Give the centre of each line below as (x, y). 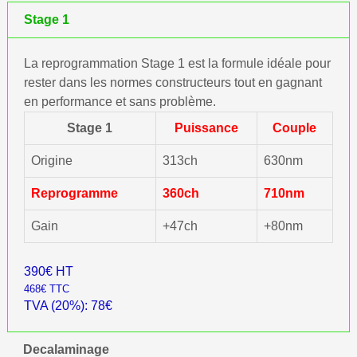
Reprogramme (74, 193)
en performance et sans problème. (120, 102)
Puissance (206, 128)
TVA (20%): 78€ (68, 306)
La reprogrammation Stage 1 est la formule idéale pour (177, 63)
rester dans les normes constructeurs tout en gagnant (173, 82)
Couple (295, 128)
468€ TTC (46, 289)
